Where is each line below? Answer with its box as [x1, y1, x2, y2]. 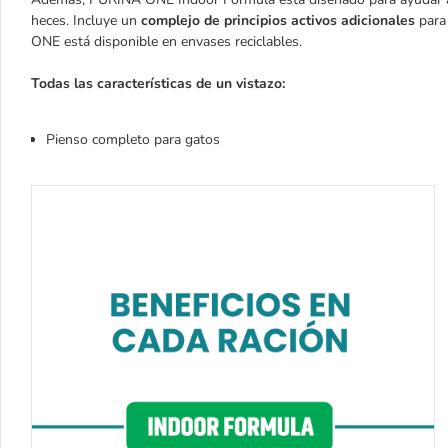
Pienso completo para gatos [46, 130, 224, 149]
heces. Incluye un [31, 11, 141, 30]
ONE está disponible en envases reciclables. [31, 32, 302, 51]
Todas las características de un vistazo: [31, 74, 285, 93]
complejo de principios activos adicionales [141, 11, 415, 30]
